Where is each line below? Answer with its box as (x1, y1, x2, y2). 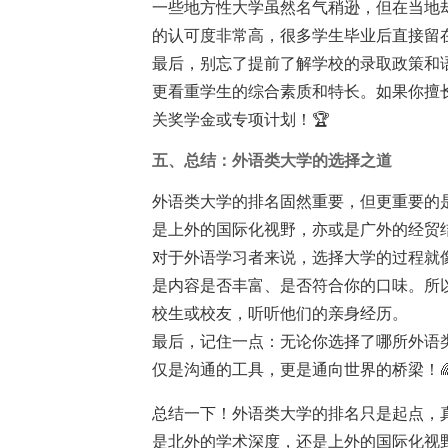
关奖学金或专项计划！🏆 (152, 111, 330, 128)
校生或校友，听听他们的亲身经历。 (152, 305, 408, 322)
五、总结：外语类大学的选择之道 (152, 152, 392, 169)
